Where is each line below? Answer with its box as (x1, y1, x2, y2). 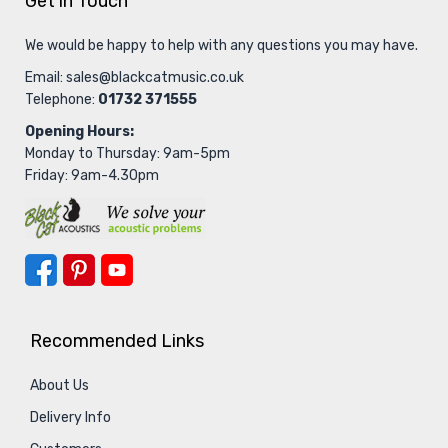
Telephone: (25, 91, 98, 108)
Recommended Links (30, 330, 204, 352)
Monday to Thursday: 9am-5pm (25, 145, 230, 162)
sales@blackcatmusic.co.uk (66, 69, 244, 86)
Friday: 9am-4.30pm (25, 167, 159, 184)
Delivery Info (30, 409, 111, 426)
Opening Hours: (25, 123, 134, 140)
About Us (30, 377, 89, 394)
